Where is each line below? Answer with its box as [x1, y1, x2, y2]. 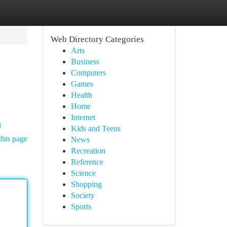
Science [70, 169, 96, 177]
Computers [70, 68, 106, 77]
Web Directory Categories [50, 34, 144, 44]
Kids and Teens [70, 124, 121, 133]
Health [70, 91, 92, 99]
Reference [70, 158, 103, 166]
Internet [70, 113, 95, 122]
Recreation [70, 146, 105, 155]
